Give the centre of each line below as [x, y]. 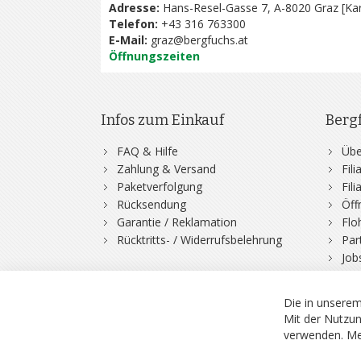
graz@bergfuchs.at [199, 40]
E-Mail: [128, 40]
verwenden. [315, 335]
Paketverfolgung [159, 187]
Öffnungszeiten [154, 56]
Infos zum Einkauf [162, 120]
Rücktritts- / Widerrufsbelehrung [199, 240]
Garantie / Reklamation [176, 222]
